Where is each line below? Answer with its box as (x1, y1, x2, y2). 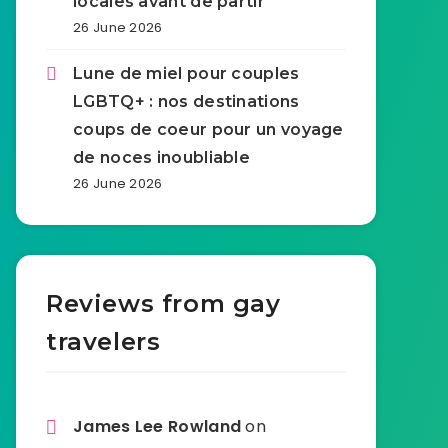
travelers (46, 327, 161, 356)
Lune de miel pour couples (73, 64, 300, 83)
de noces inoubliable (73, 148, 251, 167)
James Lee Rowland (73, 415, 242, 438)
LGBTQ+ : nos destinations (73, 92, 300, 111)
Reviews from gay (46, 289, 281, 318)
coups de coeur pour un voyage (73, 120, 344, 139)
